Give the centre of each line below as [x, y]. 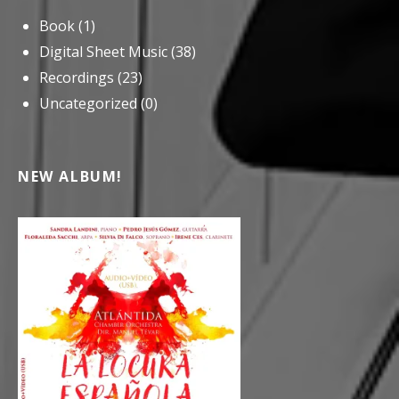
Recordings [77, 78]
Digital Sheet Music [103, 52]
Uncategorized [88, 104]
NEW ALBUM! [70, 177]
